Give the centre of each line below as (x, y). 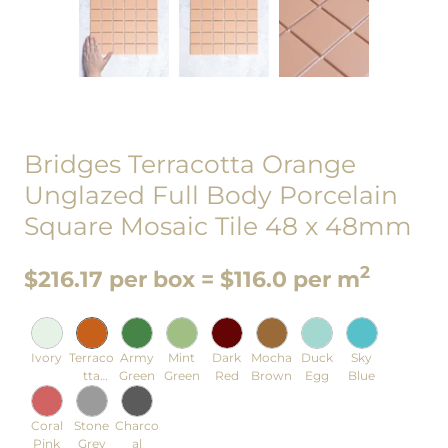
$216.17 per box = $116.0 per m (192, 279)
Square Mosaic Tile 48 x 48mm (218, 225)
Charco (136, 425)
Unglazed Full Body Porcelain (211, 194)
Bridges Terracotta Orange (190, 163)
